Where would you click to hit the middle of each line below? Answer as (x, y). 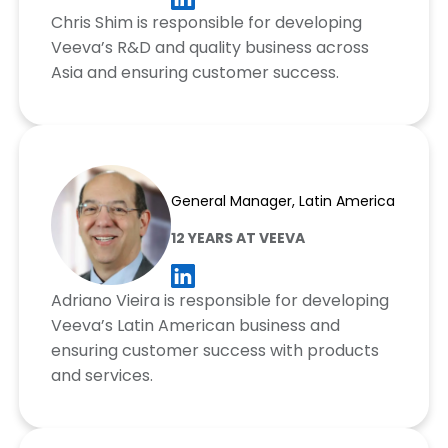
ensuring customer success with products (214, 350)
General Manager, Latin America (282, 200)
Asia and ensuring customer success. (194, 72)
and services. (101, 375)
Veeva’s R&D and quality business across (209, 47)
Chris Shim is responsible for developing (206, 22)
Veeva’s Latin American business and (195, 325)
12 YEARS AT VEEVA (237, 237)
